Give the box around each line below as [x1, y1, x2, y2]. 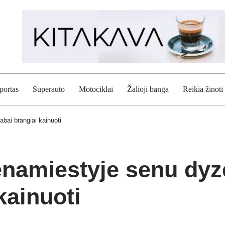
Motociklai [79, 84, 113, 93]
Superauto [33, 84, 65, 93]
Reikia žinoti [183, 84, 223, 93]
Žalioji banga [127, 84, 169, 93]
